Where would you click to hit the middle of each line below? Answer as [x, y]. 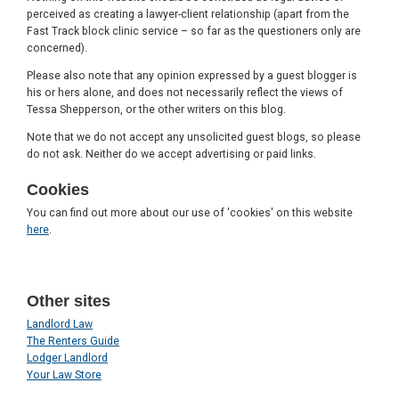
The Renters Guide [73, 342]
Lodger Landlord [67, 358]
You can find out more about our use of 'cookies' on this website [190, 213]
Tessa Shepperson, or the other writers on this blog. [156, 110]
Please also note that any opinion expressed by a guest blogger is [192, 76]
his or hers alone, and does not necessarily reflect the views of [185, 93]
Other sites [69, 301]
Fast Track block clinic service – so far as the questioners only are [194, 32]
